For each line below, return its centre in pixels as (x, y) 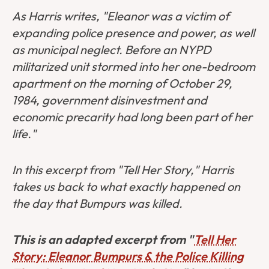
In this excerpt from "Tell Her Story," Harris (123, 170)
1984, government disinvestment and (110, 100)
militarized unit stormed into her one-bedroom (134, 67)
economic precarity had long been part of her (132, 117)
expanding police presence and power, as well (133, 33)
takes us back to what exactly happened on (126, 187)
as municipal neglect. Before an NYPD (112, 50)
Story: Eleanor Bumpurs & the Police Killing (128, 256)
